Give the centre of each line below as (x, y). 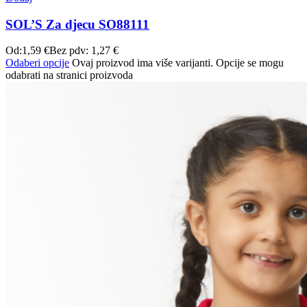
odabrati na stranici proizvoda (69, 75)
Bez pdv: (70, 51)
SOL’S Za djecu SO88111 (77, 24)
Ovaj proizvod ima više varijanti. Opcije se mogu (178, 63)
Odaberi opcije (37, 63)
